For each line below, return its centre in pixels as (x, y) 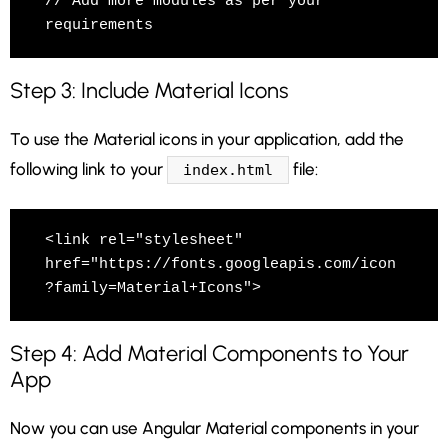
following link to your (88, 168)
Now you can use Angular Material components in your (214, 428)
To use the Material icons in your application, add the (207, 138)
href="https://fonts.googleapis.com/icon (220, 265)
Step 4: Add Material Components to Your (209, 354)
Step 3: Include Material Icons (149, 90)
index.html (227, 170)
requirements (99, 25)
